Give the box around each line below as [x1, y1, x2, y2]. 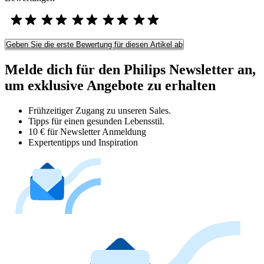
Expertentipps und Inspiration [28, 137, 138, 147]
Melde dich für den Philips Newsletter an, [5, 61, 256, 77]
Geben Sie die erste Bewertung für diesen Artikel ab [6, 39, 183, 49]
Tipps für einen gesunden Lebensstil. [28, 115, 164, 126]
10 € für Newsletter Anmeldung [28, 126, 146, 137]
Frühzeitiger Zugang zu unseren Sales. [28, 105, 171, 115]
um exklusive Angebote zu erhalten [5, 77, 216, 93]
